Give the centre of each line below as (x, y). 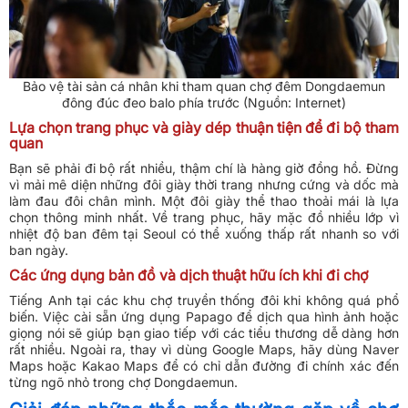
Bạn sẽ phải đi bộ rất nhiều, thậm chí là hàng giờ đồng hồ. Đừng (204, 168)
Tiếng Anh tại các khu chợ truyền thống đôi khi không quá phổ (204, 301)
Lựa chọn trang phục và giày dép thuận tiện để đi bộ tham (204, 128)
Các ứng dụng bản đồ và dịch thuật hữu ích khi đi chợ (189, 275)
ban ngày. (39, 250)
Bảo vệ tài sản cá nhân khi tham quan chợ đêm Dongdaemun (204, 87)
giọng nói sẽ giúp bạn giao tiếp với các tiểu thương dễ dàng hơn (204, 333)
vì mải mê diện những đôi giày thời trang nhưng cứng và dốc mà (204, 185)
